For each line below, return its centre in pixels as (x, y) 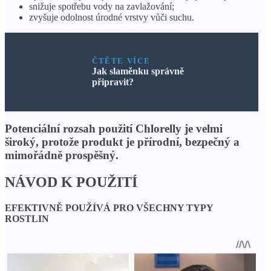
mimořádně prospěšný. (62, 155)
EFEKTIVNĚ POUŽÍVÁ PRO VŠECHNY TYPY (109, 208)
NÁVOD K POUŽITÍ (71, 182)
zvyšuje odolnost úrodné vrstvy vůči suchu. (112, 17)
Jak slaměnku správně (138, 71)
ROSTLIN (27, 219)
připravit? (113, 82)
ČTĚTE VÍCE (121, 60)
